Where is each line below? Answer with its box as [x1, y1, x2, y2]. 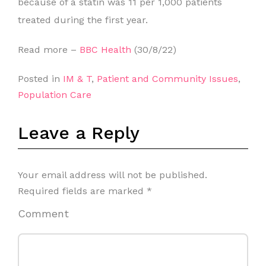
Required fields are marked [18, 185, 147, 197]
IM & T [63, 73, 91, 84]
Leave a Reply [18, 122, 140, 143]
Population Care [18, 89, 91, 100]
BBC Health [80, 44, 131, 55]
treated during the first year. [18, 14, 148, 26]
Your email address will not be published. [18, 169, 207, 180]
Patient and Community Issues [97, 73, 238, 84]
